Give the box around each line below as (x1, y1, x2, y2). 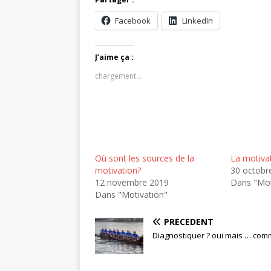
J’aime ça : (95, 52, 134, 63)
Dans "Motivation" (95, 189, 168, 201)
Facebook (115, 15, 151, 27)
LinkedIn (182, 15, 213, 27)
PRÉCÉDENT (164, 216, 214, 228)
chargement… (95, 71, 142, 82)
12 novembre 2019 (95, 177, 169, 189)
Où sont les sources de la (95, 152, 194, 165)
